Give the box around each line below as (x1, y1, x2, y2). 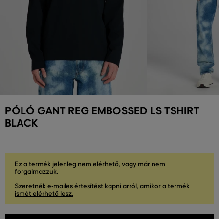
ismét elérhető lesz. (15, 189, 73, 197)
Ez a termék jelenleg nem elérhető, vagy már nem (15, 160, 165, 168)
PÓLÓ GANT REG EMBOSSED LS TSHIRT (5, 105, 199, 117)
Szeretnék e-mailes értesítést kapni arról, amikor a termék (15, 182, 190, 190)
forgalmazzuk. (15, 167, 58, 175)
